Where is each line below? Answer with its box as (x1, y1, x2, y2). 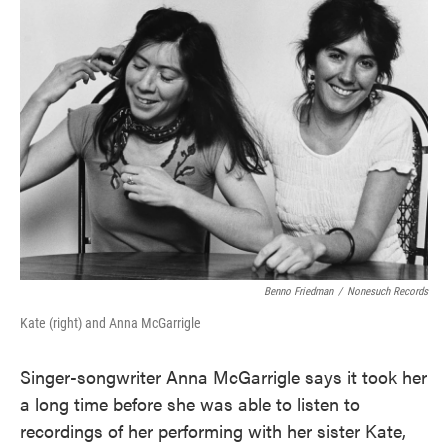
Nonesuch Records (347, 285, 428, 298)
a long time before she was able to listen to (20, 391, 360, 416)
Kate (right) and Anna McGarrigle (20, 315, 201, 331)
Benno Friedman (264, 285, 333, 298)
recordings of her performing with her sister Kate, (20, 418, 406, 443)
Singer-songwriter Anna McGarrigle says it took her (20, 364, 427, 389)
